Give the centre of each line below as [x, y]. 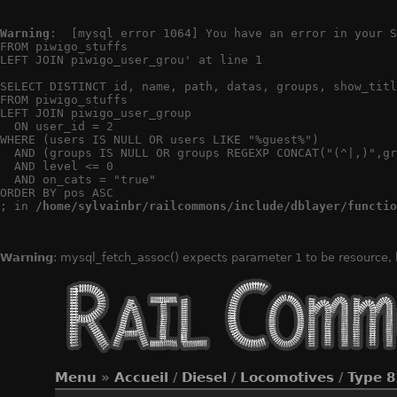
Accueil [141, 377]
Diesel [204, 377]
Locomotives [287, 377]
